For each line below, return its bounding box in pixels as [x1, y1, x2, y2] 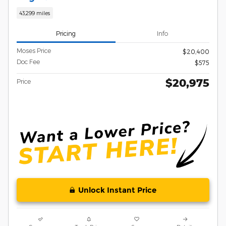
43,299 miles [19, 9, 50, 16]
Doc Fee [17, 58, 40, 66]
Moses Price [17, 47, 51, 54]
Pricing [56, 29, 76, 37]
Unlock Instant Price [78, 185, 156, 195]
